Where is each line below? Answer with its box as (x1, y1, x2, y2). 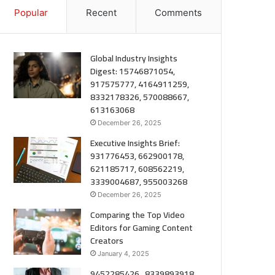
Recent (86, 7, 117, 18)
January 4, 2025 (98, 249, 150, 258)
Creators (90, 233, 124, 249)
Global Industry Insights (90, 50, 178, 66)
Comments (155, 7, 203, 18)
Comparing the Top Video (90, 207, 185, 223)
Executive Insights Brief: (90, 135, 180, 151)
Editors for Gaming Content (90, 220, 193, 236)
